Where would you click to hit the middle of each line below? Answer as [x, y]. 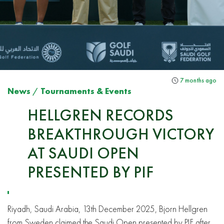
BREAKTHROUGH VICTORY [121, 134]
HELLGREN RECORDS [100, 115]
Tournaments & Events [86, 91]
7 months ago [197, 80]
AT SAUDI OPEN [83, 153]
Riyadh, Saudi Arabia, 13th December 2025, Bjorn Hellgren [107, 208]
